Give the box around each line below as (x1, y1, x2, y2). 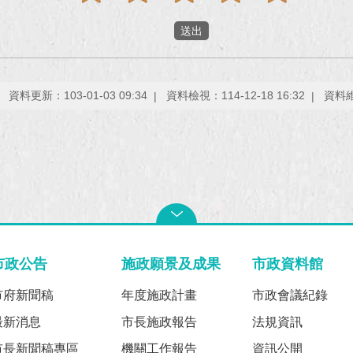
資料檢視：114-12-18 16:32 (166, 89, 305, 102)
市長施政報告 (121, 315, 198, 329)
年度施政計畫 (121, 288, 198, 303)
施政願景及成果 (121, 255, 221, 273)
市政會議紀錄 (251, 288, 328, 303)
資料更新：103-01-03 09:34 (9, 89, 147, 102)
